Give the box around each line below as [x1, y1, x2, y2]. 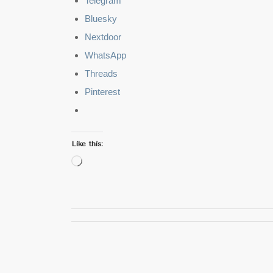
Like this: [71, 140, 104, 149]
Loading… [82, 157, 122, 168]
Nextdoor [85, 32, 122, 43]
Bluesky [85, 13, 118, 24]
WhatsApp [85, 50, 127, 61]
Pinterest [85, 87, 121, 97]
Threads [85, 68, 118, 79]
